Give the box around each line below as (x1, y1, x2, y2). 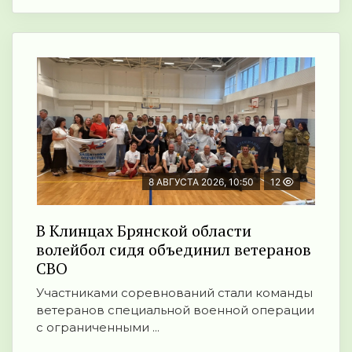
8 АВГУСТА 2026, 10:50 (148, 176, 254, 189)
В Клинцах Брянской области (36, 220, 251, 242)
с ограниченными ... (36, 320, 159, 335)
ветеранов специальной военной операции (36, 302, 314, 318)
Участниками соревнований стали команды (36, 285, 313, 301)
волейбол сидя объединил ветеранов (36, 239, 311, 261)
